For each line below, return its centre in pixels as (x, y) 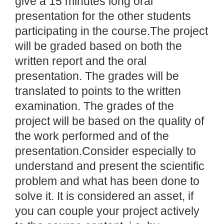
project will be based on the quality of (109, 121)
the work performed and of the (92, 136)
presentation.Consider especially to (105, 151)
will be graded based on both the (98, 46)
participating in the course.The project (111, 31)
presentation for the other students (103, 16)
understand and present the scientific (110, 166)
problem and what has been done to (107, 181)
